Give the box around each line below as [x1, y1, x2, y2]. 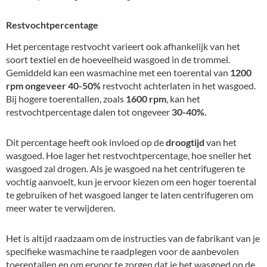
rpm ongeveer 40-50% [6, 80, 101, 92]
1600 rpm [126, 93, 166, 105]
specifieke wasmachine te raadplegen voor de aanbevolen [6, 245, 239, 257]
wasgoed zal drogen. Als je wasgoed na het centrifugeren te [6, 162, 245, 174]
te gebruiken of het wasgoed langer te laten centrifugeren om [6, 188, 253, 200]
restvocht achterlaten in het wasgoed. [101, 80, 256, 92]
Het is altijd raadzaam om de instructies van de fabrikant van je [6, 232, 260, 244]
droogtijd [166, 136, 204, 148]
